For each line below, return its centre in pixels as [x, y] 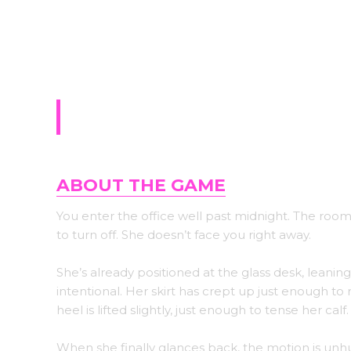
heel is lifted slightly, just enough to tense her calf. [203, 310]
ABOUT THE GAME [141, 185]
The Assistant [156, 117]
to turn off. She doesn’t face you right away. [184, 235]
